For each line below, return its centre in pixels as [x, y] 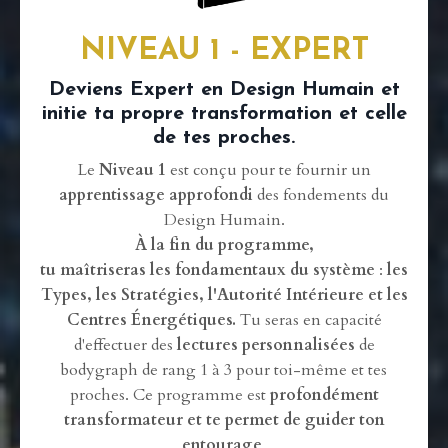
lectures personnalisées [265, 344]
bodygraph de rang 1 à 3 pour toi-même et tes [224, 369]
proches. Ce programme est [169, 394]
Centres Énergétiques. [151, 319]
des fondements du [321, 194]
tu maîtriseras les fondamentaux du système [207, 269]
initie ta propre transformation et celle [224, 113]
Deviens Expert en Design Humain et [224, 89]
